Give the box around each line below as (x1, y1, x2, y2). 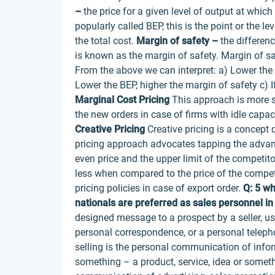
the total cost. (75, 35, 136, 47)
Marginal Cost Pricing (75, 94, 169, 106)
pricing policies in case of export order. (75, 182, 243, 194)
